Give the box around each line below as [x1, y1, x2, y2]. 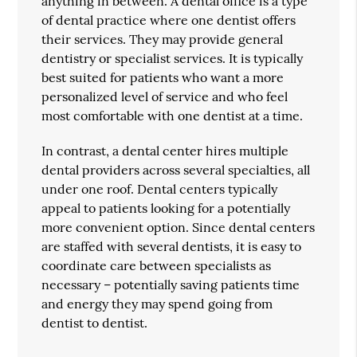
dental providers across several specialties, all [41, 161, 311, 178]
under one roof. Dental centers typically [41, 180, 278, 197]
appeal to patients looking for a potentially [41, 199, 291, 216]
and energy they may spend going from [41, 295, 273, 312]
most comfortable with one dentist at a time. [41, 107, 304, 124]
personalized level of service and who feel [41, 88, 288, 104]
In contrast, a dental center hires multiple [41, 142, 289, 159]
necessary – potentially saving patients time [41, 276, 300, 292]
